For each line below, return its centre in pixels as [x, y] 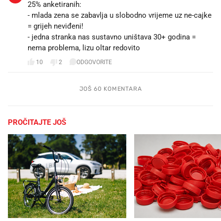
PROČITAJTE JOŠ [37, 122]
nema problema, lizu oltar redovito [84, 48]
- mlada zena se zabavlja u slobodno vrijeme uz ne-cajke [120, 15]
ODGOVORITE [94, 62]
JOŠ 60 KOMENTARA [110, 89]
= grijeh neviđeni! [55, 26]
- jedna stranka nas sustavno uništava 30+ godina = [112, 37]
